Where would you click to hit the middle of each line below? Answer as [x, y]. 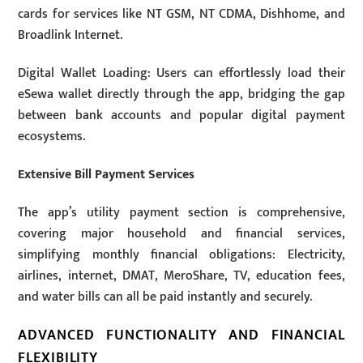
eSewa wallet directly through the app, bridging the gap [181, 94]
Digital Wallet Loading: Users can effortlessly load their [181, 73]
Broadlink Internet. [70, 36]
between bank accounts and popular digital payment [181, 115]
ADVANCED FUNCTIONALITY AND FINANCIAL [181, 335]
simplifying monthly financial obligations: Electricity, [181, 254]
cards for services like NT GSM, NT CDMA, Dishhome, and [181, 15]
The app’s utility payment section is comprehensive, [181, 212]
